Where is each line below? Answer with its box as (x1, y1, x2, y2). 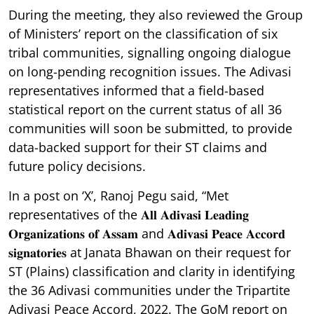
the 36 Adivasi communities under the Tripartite (8, 281, 290, 299)
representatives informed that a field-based (8, 81, 264, 99)
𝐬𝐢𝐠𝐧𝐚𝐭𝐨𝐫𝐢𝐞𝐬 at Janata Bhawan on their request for (8, 243, 291, 261)
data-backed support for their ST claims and (8, 138, 267, 156)
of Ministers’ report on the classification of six (8, 25, 278, 42)
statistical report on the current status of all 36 (8, 100, 282, 118)
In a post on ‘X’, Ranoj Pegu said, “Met (8, 186, 228, 204)
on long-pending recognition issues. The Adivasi (8, 62, 292, 80)
